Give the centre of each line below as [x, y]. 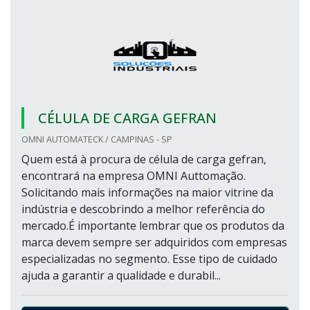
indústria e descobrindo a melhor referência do [143, 209]
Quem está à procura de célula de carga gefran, [144, 159]
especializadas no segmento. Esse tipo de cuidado [149, 259]
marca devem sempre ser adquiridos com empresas [154, 242]
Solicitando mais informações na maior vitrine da [147, 192]
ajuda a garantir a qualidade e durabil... [121, 275]
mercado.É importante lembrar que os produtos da [153, 226]
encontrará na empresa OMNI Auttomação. [134, 176]
